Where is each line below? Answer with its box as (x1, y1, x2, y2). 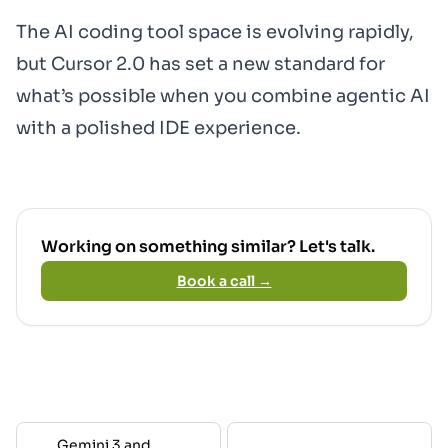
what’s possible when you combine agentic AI (16, 85, 430, 107)
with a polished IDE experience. (16, 117, 301, 139)
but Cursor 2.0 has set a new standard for (16, 53, 385, 75)
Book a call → (176, 272, 272, 290)
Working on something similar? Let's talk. (41, 236, 375, 257)
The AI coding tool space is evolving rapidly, (16, 21, 414, 43)
